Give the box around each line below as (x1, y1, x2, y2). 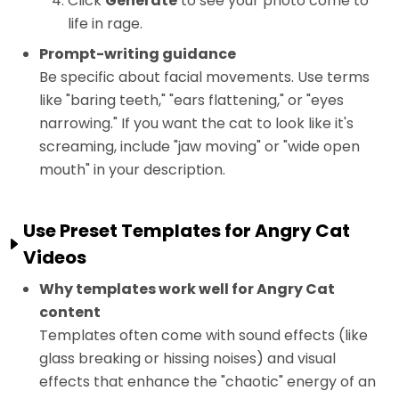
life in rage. (68, 13, 142, 35)
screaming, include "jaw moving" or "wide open (39, 136, 360, 158)
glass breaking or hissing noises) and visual (39, 348, 336, 370)
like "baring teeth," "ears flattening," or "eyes (39, 90, 344, 111)
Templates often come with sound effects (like (39, 325, 368, 346)
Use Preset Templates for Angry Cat (23, 218, 350, 244)
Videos (23, 245, 86, 271)
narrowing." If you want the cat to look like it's (39, 113, 354, 134)
